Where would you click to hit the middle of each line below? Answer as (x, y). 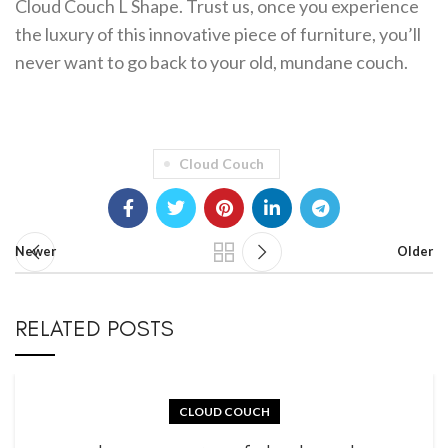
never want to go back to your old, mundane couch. (211, 62)
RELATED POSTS (94, 328)
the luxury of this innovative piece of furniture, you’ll (218, 34)
